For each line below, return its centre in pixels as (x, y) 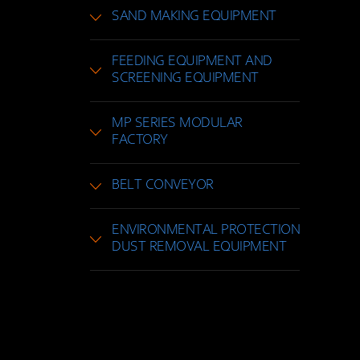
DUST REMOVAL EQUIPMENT (199, 247)
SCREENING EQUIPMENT (185, 78)
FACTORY (140, 140)
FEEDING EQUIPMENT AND (192, 61)
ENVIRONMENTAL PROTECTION (206, 230)
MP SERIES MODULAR (177, 123)
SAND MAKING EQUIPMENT (194, 16)
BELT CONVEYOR (163, 185)
